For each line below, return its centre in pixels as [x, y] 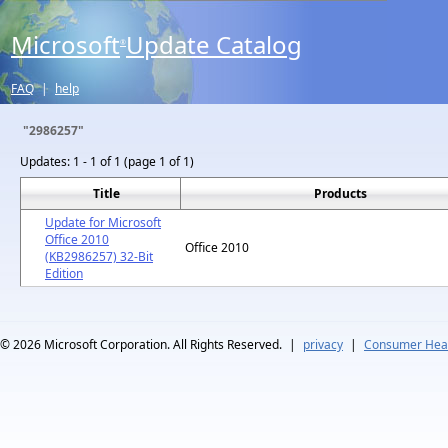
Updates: [45, 161]
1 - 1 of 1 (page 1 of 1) [133, 161]
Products [340, 193]
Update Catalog [214, 44]
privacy [323, 344]
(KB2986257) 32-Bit [99, 256]
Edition [64, 273]
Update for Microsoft [103, 222]
